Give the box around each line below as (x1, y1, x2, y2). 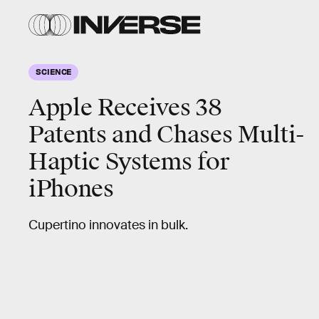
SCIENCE (36, 66, 72, 76)
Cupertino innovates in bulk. (28, 217, 188, 233)
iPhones (28, 174, 114, 204)
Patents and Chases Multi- (28, 120, 305, 150)
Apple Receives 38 (28, 93, 222, 122)
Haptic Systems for (28, 147, 230, 177)
